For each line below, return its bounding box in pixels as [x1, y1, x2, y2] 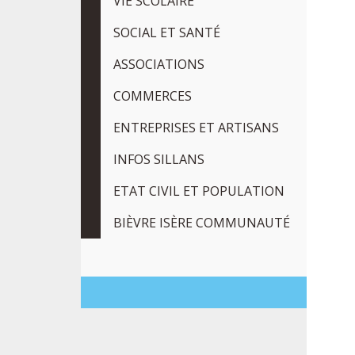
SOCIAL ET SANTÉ [113, 24, 220, 41]
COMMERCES [113, 87, 192, 105]
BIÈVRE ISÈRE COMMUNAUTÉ [113, 214, 290, 231]
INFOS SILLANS [113, 151, 204, 168]
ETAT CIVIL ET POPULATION [113, 182, 284, 200]
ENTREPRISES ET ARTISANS [113, 119, 279, 136]
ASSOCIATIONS [113, 55, 204, 73]
